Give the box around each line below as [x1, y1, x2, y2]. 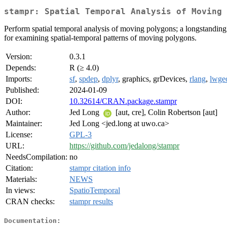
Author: [6, 108, 30, 117]
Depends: [6, 63, 36, 72]
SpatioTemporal [69, 186, 120, 195]
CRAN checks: [6, 197, 55, 206]
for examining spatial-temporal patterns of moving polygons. [4, 33, 197, 43]
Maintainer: [6, 119, 42, 128]
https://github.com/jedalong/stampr [69, 141, 179, 150]
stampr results [69, 197, 113, 206]
